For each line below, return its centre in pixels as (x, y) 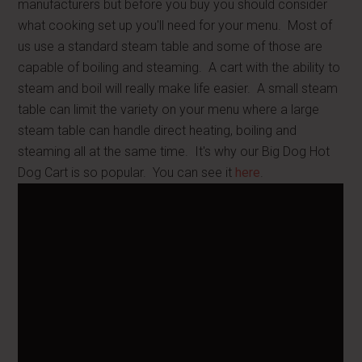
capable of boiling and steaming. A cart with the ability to (179, 67)
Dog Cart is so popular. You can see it (127, 173)
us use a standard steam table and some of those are (170, 46)
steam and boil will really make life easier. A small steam (178, 88)
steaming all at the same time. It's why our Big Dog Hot (174, 152)
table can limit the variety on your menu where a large (169, 109)
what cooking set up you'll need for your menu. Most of (175, 25)
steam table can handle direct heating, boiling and (158, 130)
